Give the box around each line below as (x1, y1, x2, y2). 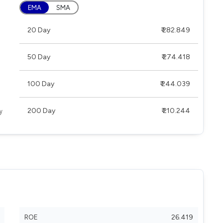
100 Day (27, 80, 54, 88)
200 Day (27, 107, 55, 115)
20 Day (27, 26, 50, 34)
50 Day (27, 53, 50, 61)
